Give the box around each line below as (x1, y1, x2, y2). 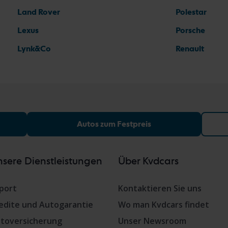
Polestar (176, 7, 207, 17)
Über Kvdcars (118, 155, 179, 167)
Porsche (176, 25, 205, 35)
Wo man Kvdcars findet (118, 199, 209, 210)
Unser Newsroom (118, 215, 186, 226)
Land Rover (17, 7, 60, 17)
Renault (176, 44, 204, 53)
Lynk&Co (17, 44, 51, 53)
